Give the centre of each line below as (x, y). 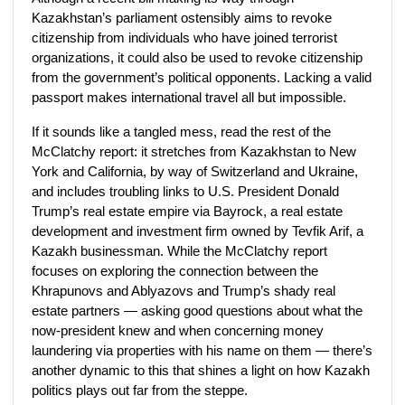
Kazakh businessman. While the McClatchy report (179, 251)
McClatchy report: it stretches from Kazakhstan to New (194, 151)
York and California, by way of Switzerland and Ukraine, (195, 171)
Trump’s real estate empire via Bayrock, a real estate (187, 211)
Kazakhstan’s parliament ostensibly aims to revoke (182, 18)
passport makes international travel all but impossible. (189, 97)
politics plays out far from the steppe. (140, 390)
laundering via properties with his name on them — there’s (202, 350)
